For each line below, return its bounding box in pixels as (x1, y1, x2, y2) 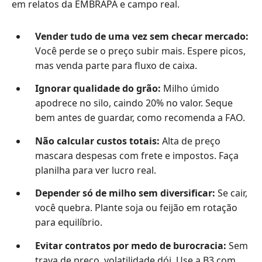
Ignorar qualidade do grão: (35, 82, 161, 95)
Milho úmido (160, 82, 219, 95)
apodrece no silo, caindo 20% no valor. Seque (35, 96, 233, 110)
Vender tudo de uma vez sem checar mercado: (35, 29, 249, 43)
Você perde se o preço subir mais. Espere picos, (35, 44, 246, 57)
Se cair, (215, 187, 247, 200)
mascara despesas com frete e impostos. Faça (35, 149, 239, 162)
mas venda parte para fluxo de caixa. (35, 58, 197, 72)
